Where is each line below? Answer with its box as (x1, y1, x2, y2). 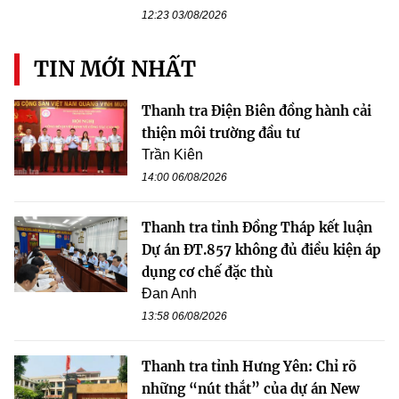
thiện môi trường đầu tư (142, 124, 300, 142)
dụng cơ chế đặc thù (142, 263, 273, 281)
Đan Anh (142, 285, 197, 301)
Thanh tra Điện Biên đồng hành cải (142, 102, 371, 119)
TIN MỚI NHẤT (34, 54, 196, 83)
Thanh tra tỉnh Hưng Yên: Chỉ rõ (142, 357, 356, 375)
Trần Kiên (142, 146, 203, 162)
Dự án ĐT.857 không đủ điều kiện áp (142, 240, 381, 258)
